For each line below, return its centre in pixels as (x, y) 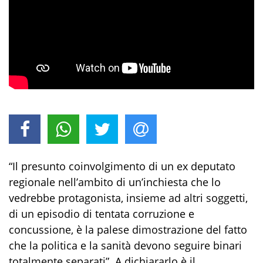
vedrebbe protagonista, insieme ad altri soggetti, (128, 198)
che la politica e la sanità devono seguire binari (125, 246)
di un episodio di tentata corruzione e (102, 214)
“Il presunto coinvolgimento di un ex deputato (122, 166)
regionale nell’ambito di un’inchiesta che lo (115, 182)
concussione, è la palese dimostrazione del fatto (128, 230)
